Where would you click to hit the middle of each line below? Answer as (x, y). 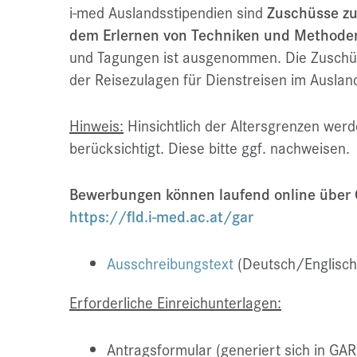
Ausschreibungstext (170, 263)
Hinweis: (96, 126)
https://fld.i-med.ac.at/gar (161, 216)
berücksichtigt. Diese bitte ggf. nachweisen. (210, 148)
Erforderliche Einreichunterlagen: (175, 302)
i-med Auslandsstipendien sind (168, 12)
